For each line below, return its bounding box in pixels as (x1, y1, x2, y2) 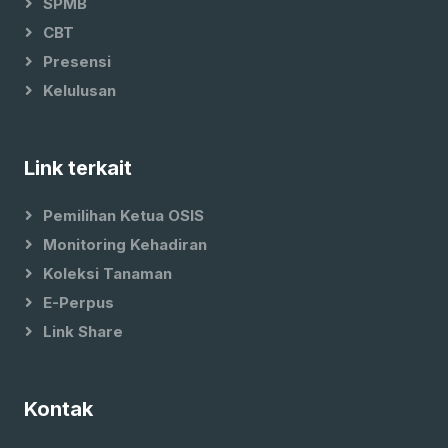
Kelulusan (43, 81, 116, 100)
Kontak (24, 397, 93, 421)
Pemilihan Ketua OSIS (43, 206, 204, 225)
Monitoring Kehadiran (43, 235, 207, 254)
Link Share (43, 322, 123, 341)
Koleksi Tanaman (43, 264, 172, 283)
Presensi (43, 52, 111, 71)
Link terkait (24, 156, 132, 180)
